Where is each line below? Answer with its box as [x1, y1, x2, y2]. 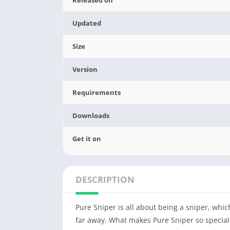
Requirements [72, 87, 121, 97]
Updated [72, 18, 102, 28]
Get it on [72, 133, 102, 143]
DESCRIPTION [75, 173, 135, 185]
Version [72, 64, 98, 74]
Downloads [72, 110, 110, 120]
